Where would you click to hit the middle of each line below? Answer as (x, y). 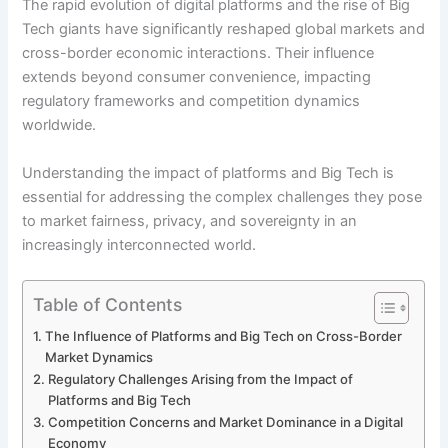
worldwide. (59, 125)
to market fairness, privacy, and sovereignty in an (190, 220)
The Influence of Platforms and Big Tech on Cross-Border (224, 335)
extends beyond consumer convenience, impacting (197, 77)
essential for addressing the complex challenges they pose (222, 196)
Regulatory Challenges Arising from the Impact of (201, 378)
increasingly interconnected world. (139, 244)
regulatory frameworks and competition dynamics (191, 101)
